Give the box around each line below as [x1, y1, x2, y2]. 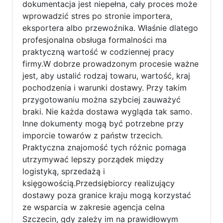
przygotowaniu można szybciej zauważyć [22, 94, 181, 105]
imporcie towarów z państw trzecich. [22, 130, 163, 140]
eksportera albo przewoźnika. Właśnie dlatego [22, 22, 198, 33]
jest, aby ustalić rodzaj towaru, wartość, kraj [22, 70, 190, 81]
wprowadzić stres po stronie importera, [22, 10, 172, 21]
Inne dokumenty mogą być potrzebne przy [22, 118, 184, 128]
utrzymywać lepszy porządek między [22, 154, 164, 164]
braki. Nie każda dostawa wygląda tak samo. [22, 106, 192, 116]
